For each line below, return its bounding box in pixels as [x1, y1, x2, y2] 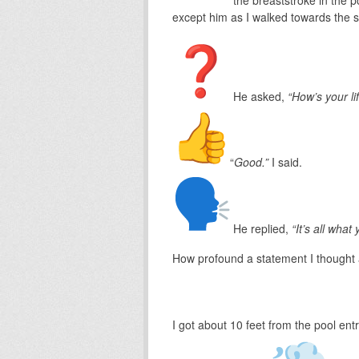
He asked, [229, 87, 288, 104]
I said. [268, 153, 302, 170]
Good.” [233, 153, 268, 170]
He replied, [229, 220, 292, 236]
